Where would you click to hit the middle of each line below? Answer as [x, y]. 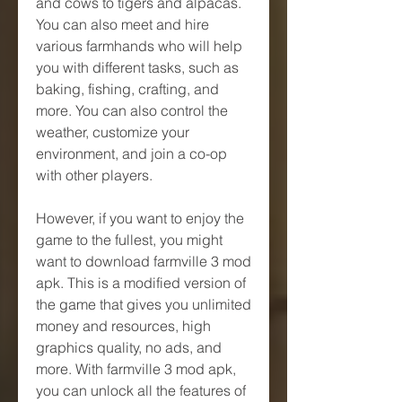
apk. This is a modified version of [141, 282]
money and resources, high [123, 325]
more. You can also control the [132, 110]
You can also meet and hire [122, 24]
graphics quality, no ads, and [129, 347]
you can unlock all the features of [141, 390]
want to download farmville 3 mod [144, 261]
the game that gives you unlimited [144, 304]
